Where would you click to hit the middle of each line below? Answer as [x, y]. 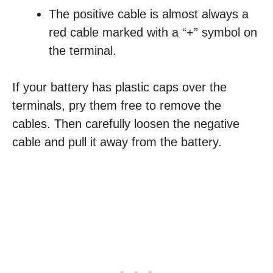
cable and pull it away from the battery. [117, 142]
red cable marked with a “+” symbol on [153, 32]
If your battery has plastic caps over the [119, 87]
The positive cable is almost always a [149, 14]
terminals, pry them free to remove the [117, 105]
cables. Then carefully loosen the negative [126, 124]
